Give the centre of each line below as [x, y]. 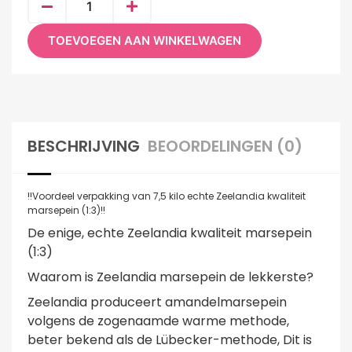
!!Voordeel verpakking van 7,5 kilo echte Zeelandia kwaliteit [167, 196]
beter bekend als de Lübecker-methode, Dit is [170, 339]
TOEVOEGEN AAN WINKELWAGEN [145, 40]
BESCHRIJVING [84, 146]
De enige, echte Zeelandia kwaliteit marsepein [170, 233]
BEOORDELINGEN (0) [225, 146]
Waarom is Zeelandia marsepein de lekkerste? [170, 277]
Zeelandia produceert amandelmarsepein [157, 302]
